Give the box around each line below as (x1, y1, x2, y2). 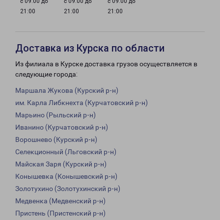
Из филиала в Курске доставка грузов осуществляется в (15, 60, 197, 68)
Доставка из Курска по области (15, 42, 165, 55)
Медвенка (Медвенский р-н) (15, 197, 106, 205)
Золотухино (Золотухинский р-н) (15, 185, 120, 193)
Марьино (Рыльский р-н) (15, 111, 96, 119)
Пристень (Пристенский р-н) (15, 209, 106, 218)
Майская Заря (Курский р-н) (15, 160, 107, 168)
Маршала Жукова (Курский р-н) (15, 86, 118, 95)
